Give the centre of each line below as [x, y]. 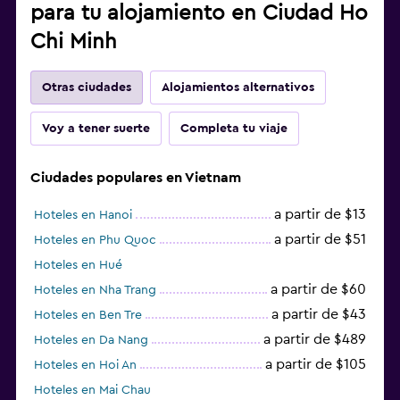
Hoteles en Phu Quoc [95, 240]
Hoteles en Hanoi [83, 215]
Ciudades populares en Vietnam [136, 177]
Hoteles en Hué [78, 265]
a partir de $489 [315, 339]
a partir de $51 [320, 239]
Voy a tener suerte [96, 128]
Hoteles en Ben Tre [88, 315]
